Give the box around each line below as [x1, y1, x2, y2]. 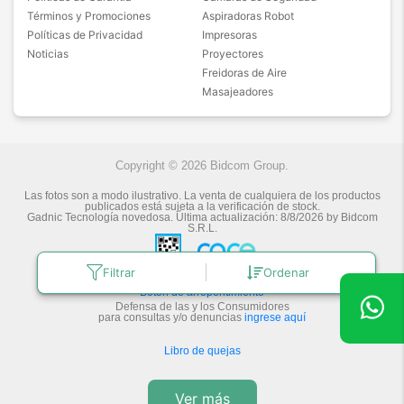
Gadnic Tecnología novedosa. [26, 210, 173, 224]
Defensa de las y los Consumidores [115, 299, 289, 313]
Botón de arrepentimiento [140, 285, 264, 298]
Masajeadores [202, 84, 273, 98]
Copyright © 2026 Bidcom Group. [115, 158, 289, 172]
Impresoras [202, 27, 257, 41]
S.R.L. [187, 221, 217, 234]
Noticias [27, 46, 69, 60]
